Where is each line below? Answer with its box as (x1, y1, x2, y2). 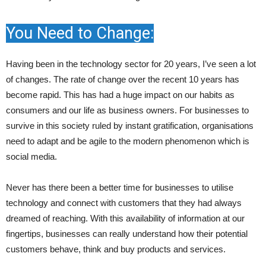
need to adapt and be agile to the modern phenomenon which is (6, 136, 249, 146)
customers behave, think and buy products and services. (6, 244, 226, 254)
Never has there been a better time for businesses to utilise (6, 182, 233, 192)
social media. (6, 151, 57, 161)
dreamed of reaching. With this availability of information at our (6, 213, 245, 223)
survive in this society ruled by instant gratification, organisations (6, 121, 254, 131)
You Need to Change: (6, 24, 154, 43)
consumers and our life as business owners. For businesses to (6, 105, 249, 115)
